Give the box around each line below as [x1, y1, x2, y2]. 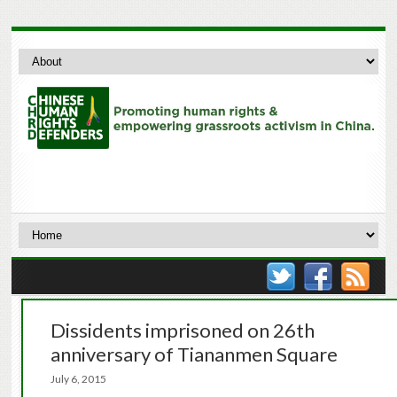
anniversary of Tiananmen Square [50, 342, 338, 367]
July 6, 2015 [50, 372, 117, 386]
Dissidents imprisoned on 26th [50, 318, 315, 343]
